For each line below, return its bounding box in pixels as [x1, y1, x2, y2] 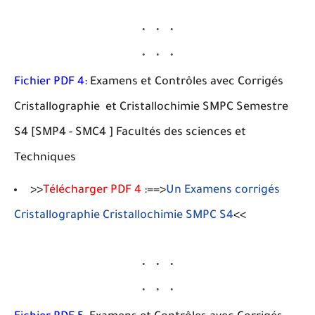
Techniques [14, 152, 76, 165]
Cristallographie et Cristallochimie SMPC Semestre [14, 101, 288, 114]
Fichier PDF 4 [14, 76, 84, 89]
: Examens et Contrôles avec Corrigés [84, 76, 283, 89]
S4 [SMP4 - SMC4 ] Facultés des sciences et [14, 127, 246, 139]
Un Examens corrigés [166, 184, 280, 197]
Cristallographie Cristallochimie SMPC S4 [14, 210, 233, 222]
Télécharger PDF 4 [43, 184, 141, 197]
